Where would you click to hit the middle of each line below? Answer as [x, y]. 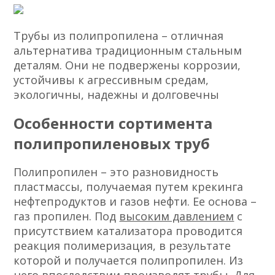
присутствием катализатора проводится [128, 231]
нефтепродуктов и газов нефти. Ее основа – [135, 202]
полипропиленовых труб [112, 144]
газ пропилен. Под [67, 216]
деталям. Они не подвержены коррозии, [127, 65]
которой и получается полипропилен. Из [129, 261]
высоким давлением [177, 216]
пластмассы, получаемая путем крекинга [129, 187]
